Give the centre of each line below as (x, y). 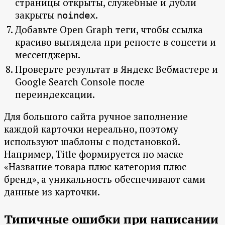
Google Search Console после (80, 82)
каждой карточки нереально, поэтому (91, 129)
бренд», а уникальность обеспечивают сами (105, 179)
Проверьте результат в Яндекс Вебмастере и (117, 69)
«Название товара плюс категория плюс (95, 167)
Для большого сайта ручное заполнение (96, 117)
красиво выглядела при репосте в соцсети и (116, 42)
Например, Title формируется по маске (94, 154)
